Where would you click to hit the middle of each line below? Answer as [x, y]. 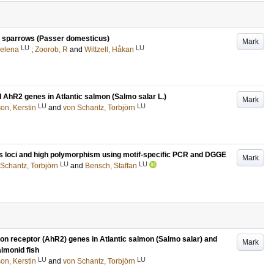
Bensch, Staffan [111, 166]
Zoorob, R [51, 50]
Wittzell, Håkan [109, 50]
